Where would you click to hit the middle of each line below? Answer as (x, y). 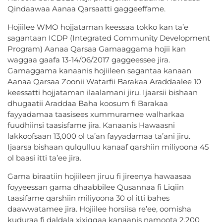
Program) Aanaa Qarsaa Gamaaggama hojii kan (97, 49)
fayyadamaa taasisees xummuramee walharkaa (96, 114)
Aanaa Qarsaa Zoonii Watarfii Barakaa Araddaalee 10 (104, 82)
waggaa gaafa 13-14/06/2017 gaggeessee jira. (89, 60)
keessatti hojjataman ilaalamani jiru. (75, 93)
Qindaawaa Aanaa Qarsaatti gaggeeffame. (86, 9)
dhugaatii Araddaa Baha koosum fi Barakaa (88, 104)
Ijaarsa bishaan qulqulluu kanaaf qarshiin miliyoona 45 (108, 147)
